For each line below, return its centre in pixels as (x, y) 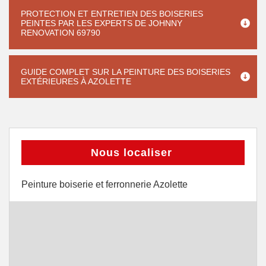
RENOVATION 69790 (61, 33)
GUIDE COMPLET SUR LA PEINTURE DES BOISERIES (126, 72)
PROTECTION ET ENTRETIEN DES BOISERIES (112, 14)
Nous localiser (132, 153)
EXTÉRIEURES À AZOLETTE (76, 81)
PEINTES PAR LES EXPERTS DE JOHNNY (102, 23)
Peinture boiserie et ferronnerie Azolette (104, 184)
